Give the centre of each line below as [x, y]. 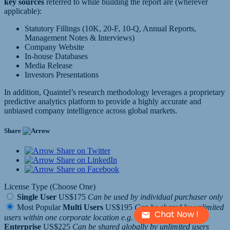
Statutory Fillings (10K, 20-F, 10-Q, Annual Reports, [110, 29]
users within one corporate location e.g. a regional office [96, 218]
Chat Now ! [177, 214]
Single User [37, 197]
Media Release [49, 66]
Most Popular [39, 207]
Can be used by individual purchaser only [155, 197]
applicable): [23, 11]
